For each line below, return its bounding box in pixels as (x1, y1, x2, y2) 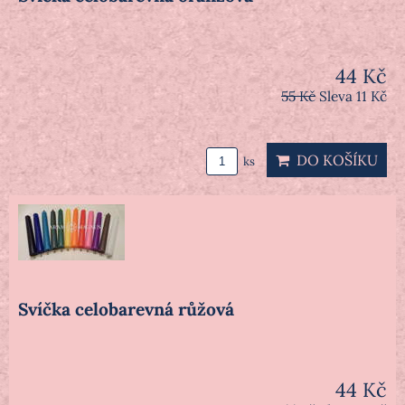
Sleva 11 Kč (319, 88, 387, 106)
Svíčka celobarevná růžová (18, 298, 234, 321)
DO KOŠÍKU (289, 151, 378, 170)
